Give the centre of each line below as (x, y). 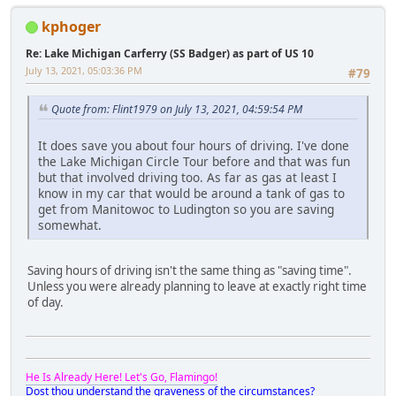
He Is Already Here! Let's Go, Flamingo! (122, 377)
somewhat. (70, 225)
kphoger (71, 26)
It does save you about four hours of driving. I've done (194, 145)
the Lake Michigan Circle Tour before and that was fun (194, 161)
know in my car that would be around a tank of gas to (191, 193)
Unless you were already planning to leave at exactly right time (197, 286)
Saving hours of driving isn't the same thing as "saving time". (191, 270)
